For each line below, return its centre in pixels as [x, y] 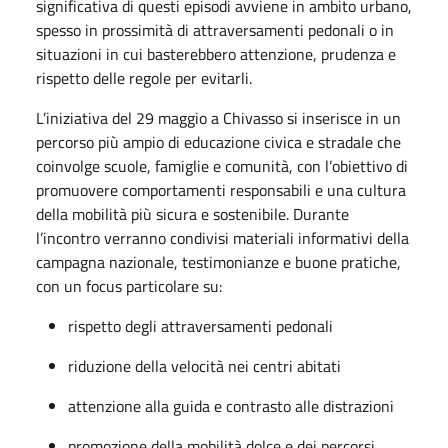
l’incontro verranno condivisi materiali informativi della [222, 237]
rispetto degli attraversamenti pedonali [200, 325]
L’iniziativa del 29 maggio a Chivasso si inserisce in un [218, 117]
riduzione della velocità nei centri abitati [204, 365]
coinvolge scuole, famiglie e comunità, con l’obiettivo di [222, 165]
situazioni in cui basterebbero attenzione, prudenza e [216, 53]
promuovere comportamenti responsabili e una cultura [221, 189]
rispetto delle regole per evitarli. [144, 77]
